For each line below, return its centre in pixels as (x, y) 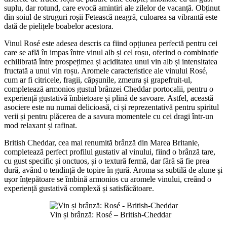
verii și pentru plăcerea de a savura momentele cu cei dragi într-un (109, 116)
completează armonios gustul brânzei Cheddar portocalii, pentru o (109, 89)
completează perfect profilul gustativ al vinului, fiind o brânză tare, (110, 152)
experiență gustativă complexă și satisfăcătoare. (79, 188)
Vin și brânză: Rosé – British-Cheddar (110, 214)
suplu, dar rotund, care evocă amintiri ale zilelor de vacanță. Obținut (112, 8)
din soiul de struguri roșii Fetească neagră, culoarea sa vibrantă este (111, 17)
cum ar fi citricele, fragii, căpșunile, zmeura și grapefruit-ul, (98, 80)
